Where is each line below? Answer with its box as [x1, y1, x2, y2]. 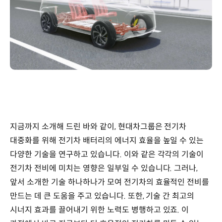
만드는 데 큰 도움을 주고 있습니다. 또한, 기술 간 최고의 [10, 191, 195, 202]
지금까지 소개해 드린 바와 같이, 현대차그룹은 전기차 [10, 121, 187, 132]
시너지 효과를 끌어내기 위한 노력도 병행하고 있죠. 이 [10, 205, 189, 216]
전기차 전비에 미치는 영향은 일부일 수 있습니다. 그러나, [10, 163, 198, 174]
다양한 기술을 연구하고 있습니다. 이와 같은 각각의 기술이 [10, 149, 204, 160]
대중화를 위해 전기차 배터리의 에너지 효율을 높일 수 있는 [10, 135, 204, 146]
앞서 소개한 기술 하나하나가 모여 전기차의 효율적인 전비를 [10, 177, 210, 188]
